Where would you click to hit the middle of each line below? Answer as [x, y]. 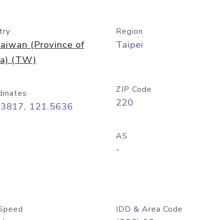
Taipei [130, 45]
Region [129, 31]
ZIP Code [134, 89]
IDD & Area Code [149, 209]
